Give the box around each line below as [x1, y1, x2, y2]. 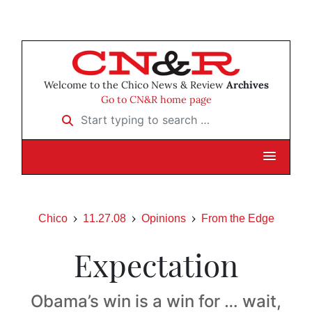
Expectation [74, 244, 238, 286]
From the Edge [201, 212, 274, 225]
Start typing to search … [53, 108, 177, 123]
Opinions [141, 212, 186, 225]
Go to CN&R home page [100, 93, 212, 107]
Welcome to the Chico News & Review [43, 79, 226, 92]
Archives [226, 79, 269, 92]
